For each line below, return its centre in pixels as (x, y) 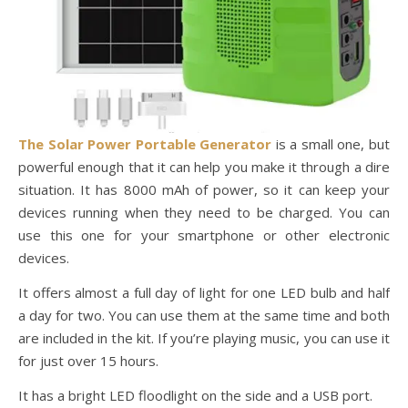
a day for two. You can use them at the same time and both (204, 315)
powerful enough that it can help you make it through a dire (204, 167)
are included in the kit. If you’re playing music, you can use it (204, 338)
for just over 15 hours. (88, 361)
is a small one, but (331, 144)
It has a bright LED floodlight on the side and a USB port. (195, 395)
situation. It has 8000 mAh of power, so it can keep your (204, 189)
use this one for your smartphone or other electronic (204, 235)
